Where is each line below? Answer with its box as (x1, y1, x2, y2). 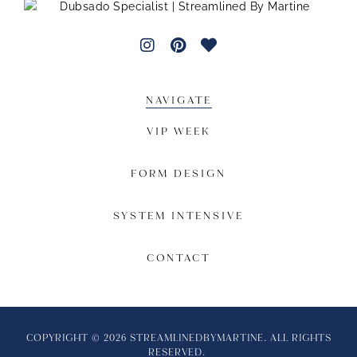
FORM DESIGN (131, 166, 226, 180)
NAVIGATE (145, 92, 212, 107)
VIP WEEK (146, 124, 211, 138)
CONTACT (147, 250, 210, 265)
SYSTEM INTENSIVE (113, 208, 244, 222)
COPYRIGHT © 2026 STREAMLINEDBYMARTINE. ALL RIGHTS (25, 331, 331, 344)
